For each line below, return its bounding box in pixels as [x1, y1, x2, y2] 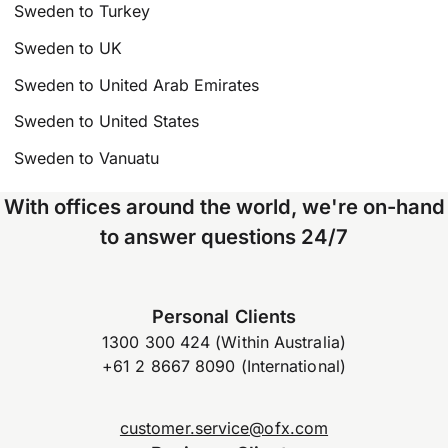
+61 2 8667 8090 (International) [102, 355, 346, 376]
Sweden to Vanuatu [14, 148, 160, 169]
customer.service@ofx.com [119, 418, 329, 439]
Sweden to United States [14, 111, 200, 132]
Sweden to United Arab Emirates [14, 74, 260, 95]
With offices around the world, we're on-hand [3, 194, 445, 220]
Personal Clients [152, 304, 296, 327]
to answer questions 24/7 [100, 224, 348, 250]
